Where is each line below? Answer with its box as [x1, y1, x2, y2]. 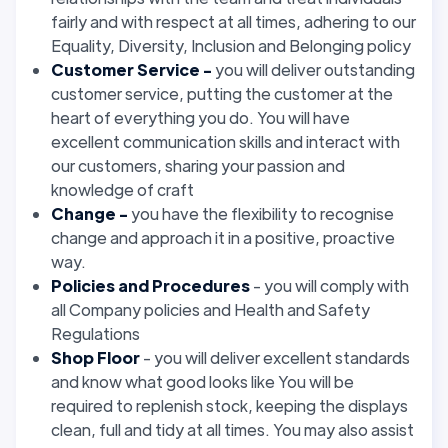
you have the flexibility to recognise [131, 202, 394, 224]
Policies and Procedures [51, 274, 250, 296]
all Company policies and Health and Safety [51, 298, 370, 320]
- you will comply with [250, 274, 409, 296]
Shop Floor [51, 346, 140, 368]
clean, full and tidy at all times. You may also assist [51, 418, 414, 440]
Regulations [51, 322, 140, 344]
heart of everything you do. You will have [51, 106, 350, 128]
